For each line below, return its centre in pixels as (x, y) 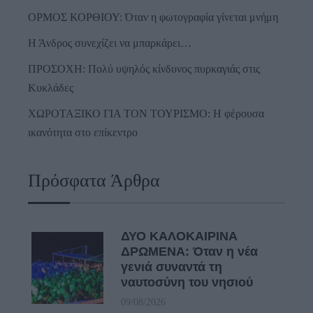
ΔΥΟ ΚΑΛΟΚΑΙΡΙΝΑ (179, 236)
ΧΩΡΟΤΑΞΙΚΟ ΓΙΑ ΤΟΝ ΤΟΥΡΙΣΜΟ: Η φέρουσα (146, 113)
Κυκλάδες (51, 87)
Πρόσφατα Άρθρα (94, 180)
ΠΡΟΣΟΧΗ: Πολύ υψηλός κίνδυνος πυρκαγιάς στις (144, 68)
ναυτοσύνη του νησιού (187, 282)
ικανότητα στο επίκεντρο (83, 132)
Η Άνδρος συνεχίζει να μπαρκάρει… (110, 43)
